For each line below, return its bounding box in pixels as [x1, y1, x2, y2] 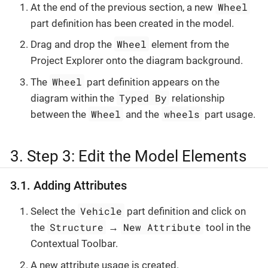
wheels [164, 107, 200, 120]
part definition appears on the [84, 75, 220, 88]
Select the [31, 205, 78, 217]
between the [31, 108, 89, 120]
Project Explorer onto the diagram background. [31, 54, 243, 67]
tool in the [203, 221, 251, 233]
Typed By [119, 91, 167, 104]
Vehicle [80, 205, 123, 217]
